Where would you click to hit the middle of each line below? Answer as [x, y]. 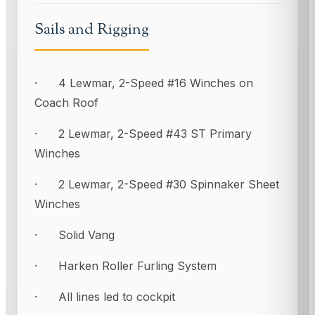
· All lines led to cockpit [105, 297]
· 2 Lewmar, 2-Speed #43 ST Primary [143, 134]
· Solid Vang [75, 235]
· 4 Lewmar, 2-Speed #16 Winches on [144, 83]
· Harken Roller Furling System [126, 266]
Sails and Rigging [92, 30]
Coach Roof [66, 103]
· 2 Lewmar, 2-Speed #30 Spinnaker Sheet [157, 185]
